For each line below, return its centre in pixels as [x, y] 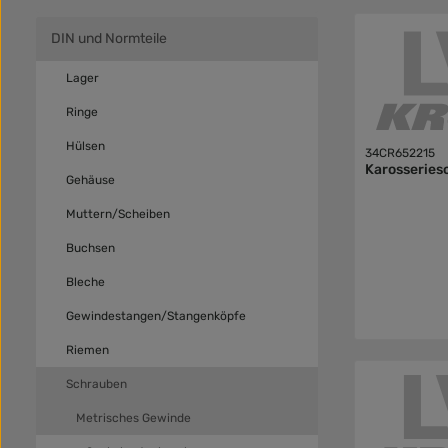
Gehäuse [90, 180]
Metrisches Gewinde [133, 418]
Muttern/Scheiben [118, 214]
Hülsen [85, 146]
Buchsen [90, 248]
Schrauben [96, 384]
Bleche [85, 282]
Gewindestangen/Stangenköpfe [156, 316]
